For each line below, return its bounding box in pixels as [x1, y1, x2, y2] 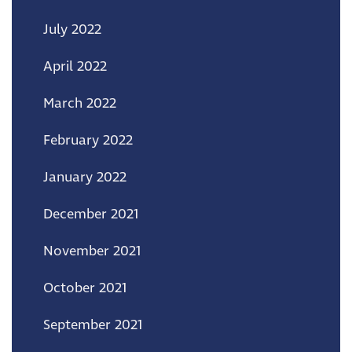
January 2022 [43, 167, 126, 187]
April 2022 [43, 57, 107, 76]
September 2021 [43, 315, 142, 335]
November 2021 [43, 241, 141, 261]
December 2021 [43, 204, 138, 224]
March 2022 [43, 93, 116, 113]
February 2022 [43, 130, 133, 150]
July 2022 [43, 20, 101, 39]
